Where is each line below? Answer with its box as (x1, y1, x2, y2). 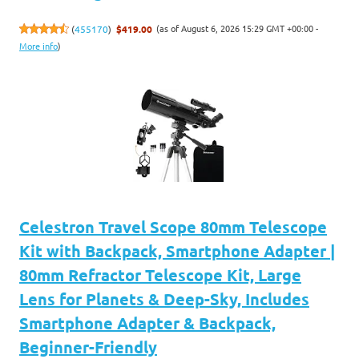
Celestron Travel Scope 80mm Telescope (19, 216, 327, 237)
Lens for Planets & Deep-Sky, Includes (19, 288, 309, 309)
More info (19, 38, 58, 52)
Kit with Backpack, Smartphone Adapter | (19, 240, 335, 261)
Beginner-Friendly (19, 336, 157, 357)
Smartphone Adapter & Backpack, (19, 312, 276, 333)
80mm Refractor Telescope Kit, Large (19, 264, 301, 285)
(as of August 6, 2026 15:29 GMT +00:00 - (156, 21, 319, 34)
